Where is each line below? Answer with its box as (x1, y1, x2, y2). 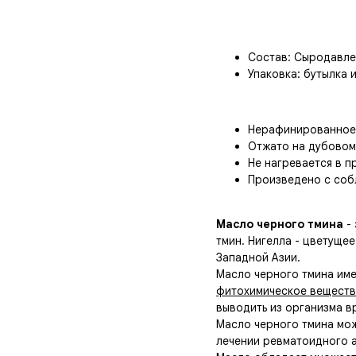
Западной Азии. (216, 250, 300, 265)
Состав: (248, 50, 294, 65)
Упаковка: (248, 67, 304, 82)
